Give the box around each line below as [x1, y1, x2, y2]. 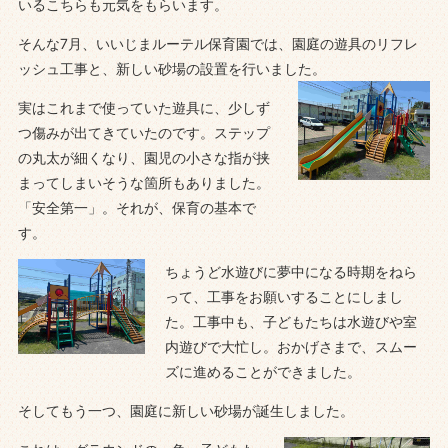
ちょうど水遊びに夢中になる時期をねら [164, 262, 417, 280]
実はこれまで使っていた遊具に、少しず [17, 98, 270, 116]
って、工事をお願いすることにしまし [164, 287, 403, 305]
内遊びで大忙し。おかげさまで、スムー [164, 337, 417, 355]
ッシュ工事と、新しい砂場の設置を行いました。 [17, 59, 326, 77]
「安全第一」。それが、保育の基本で [17, 198, 256, 216]
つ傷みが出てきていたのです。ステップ [17, 123, 270, 141]
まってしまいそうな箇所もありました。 [17, 173, 270, 191]
